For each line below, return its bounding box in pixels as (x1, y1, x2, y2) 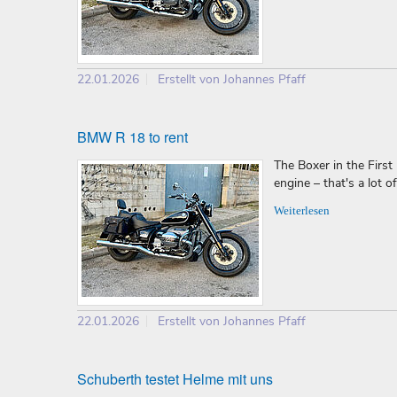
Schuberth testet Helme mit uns (77, 369, 273, 390)
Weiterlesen (274, 205, 330, 218)
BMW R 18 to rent (77, 127, 188, 148)
